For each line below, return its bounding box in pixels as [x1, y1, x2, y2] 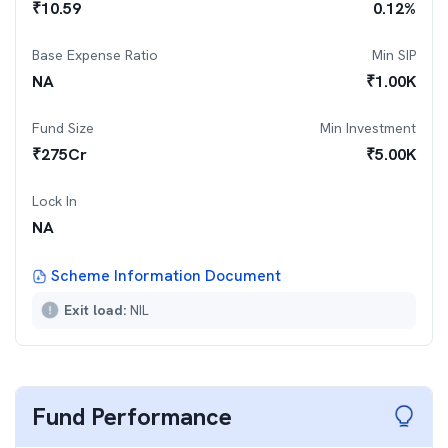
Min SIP [372, 46, 416, 64]
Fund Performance [32, 401, 232, 432]
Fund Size [32, 119, 94, 137]
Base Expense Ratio [32, 46, 158, 64]
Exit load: [64, 301, 130, 319]
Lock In [32, 192, 77, 210]
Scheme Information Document [51, 265, 281, 286]
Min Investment [320, 119, 416, 137]
